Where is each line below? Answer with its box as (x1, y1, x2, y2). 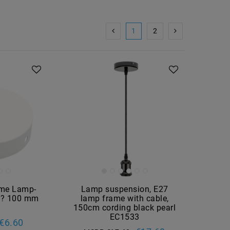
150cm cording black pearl (73, 202, 176, 213)
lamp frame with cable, (80, 193, 169, 203)
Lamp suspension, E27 (81, 184, 168, 194)
